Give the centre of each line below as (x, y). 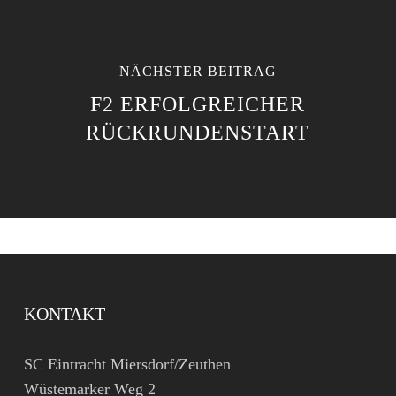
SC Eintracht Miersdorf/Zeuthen (127, 364)
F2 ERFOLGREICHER (198, 104)
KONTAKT (64, 314)
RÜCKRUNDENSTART (198, 133)
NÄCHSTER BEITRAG (198, 71)
